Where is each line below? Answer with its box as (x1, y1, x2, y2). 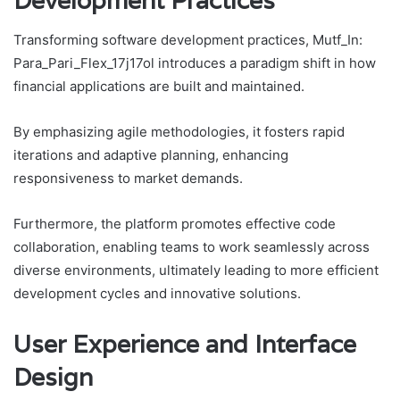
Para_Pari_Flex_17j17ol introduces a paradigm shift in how (13, 54, 376, 72)
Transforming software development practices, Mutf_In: (13, 31, 362, 49)
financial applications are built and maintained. (13, 78, 304, 96)
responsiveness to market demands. (13, 170, 243, 187)
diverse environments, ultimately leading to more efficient (13, 262, 379, 279)
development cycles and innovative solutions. (13, 285, 301, 303)
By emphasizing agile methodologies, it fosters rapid (13, 123, 345, 141)
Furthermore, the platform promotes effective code (13, 215, 336, 233)
